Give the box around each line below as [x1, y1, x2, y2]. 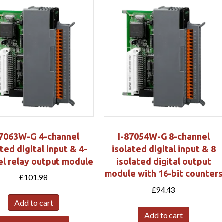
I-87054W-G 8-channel [117, 131, 210, 141]
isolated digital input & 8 [111, 143, 216, 154]
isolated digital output [116, 156, 211, 166]
